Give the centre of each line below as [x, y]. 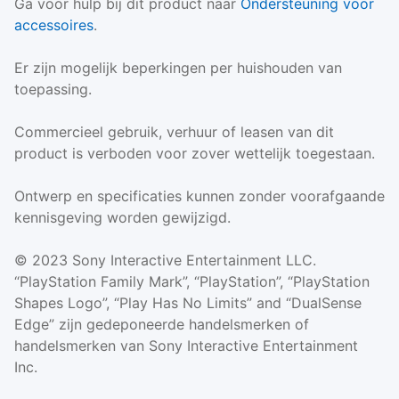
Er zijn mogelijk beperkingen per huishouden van [178, 68]
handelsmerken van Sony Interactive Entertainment [186, 346]
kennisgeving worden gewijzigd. [122, 218]
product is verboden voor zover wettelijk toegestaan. [195, 154]
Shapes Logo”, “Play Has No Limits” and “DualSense [188, 303]
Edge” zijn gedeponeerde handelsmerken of [162, 325]
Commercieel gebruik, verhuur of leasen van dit [174, 132]
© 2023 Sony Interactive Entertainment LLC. [165, 261]
